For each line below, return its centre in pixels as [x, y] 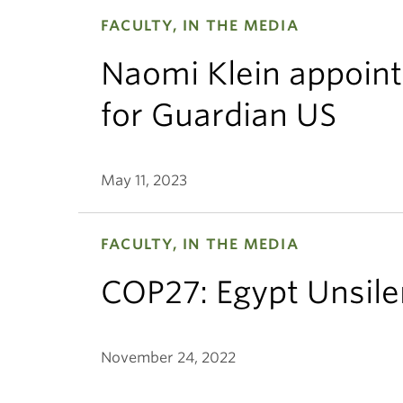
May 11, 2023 [144, 180]
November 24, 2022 [168, 358]
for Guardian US [219, 115]
